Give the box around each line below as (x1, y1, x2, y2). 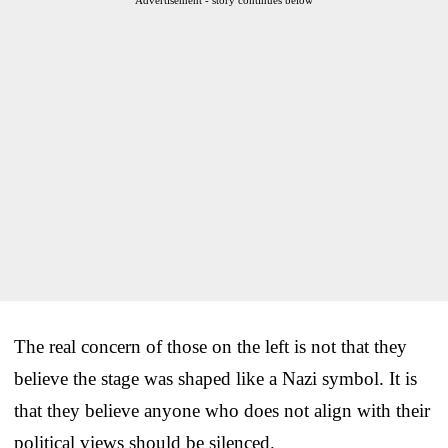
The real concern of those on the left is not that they (14, 335, 407, 357)
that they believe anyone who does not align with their (14, 399, 430, 421)
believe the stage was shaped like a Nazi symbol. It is (14, 367, 417, 389)
